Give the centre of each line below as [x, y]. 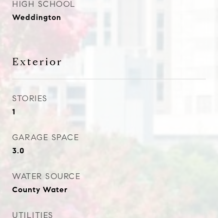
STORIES [30, 99]
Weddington [37, 17]
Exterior [37, 62]
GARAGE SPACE [45, 137]
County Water [40, 190]
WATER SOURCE [46, 176]
